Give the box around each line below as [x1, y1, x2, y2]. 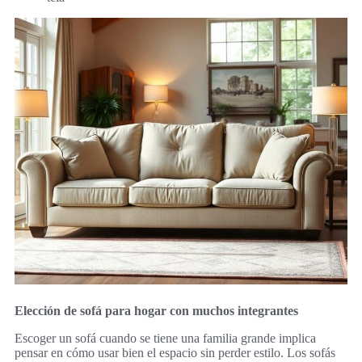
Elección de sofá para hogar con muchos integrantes [15, 303, 298, 318]
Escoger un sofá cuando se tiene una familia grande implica [15, 330, 316, 345]
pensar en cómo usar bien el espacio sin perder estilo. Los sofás [15, 345, 335, 360]
